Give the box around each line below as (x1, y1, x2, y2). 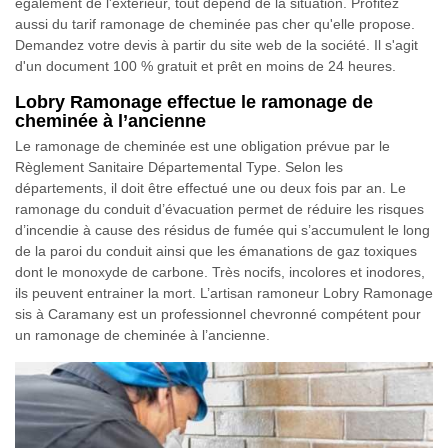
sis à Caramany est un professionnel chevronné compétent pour (15, 306, 421, 323)
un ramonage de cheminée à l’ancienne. (15, 327, 270, 344)
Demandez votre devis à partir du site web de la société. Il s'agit (15, 37, 418, 54)
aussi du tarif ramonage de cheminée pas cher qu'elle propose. (15, 16, 415, 33)
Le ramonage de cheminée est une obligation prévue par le (15, 138, 390, 155)
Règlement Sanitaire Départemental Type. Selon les (15, 159, 343, 176)
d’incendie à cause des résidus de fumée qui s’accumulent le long (15, 222, 430, 239)
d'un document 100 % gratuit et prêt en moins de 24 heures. (15, 58, 396, 75)
